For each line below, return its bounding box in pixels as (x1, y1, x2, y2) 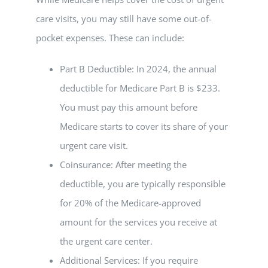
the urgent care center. (60, 235, 153, 247)
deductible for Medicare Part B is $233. (60, 82, 220, 94)
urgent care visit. (60, 139, 128, 151)
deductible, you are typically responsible (60, 178, 226, 190)
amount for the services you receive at (60, 216, 217, 228)
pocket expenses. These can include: (36, 32, 184, 44)
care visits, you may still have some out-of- (36, 13, 212, 25)
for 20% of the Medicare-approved (60, 197, 201, 209)
